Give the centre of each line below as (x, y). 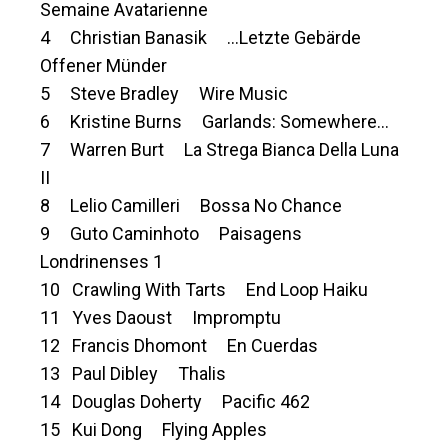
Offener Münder (103, 66)
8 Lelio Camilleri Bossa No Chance (191, 206)
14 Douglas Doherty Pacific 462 (175, 402)
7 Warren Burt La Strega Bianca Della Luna (219, 150)
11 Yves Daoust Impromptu (160, 318)
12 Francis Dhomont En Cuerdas (179, 346)
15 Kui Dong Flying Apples (153, 430)
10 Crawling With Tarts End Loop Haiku (204, 290)
